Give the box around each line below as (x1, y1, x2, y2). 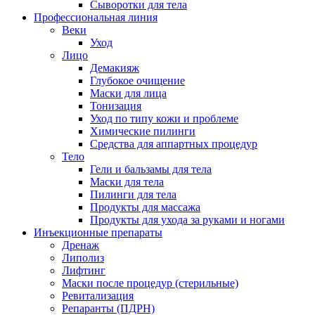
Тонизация (90, 100, 141, 112)
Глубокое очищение (90, 75, 185, 87)
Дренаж (62, 239, 99, 252)
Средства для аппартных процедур (90, 138, 257, 150)
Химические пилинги (90, 125, 195, 138)
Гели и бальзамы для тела (90, 163, 212, 176)
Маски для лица (90, 87, 167, 100)
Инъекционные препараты (34, 226, 162, 239)
